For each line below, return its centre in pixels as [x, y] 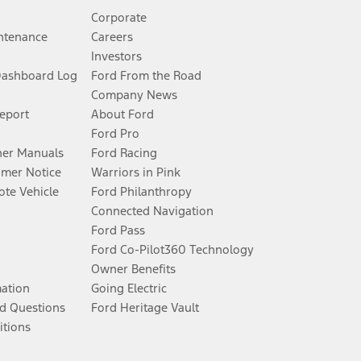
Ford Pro [116, 134]
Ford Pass [118, 230]
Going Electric [129, 288]
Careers [112, 37]
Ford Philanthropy [142, 192]
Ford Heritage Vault [145, 308]
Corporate [119, 18]
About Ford [123, 114]
